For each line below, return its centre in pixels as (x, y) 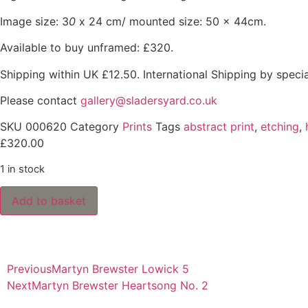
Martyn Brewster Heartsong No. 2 (120, 286)
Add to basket (49, 201)
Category (95, 127)
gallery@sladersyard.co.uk (149, 100)
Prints (137, 127)
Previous (29, 269)
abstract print (219, 127)
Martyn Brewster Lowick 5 (120, 269)
